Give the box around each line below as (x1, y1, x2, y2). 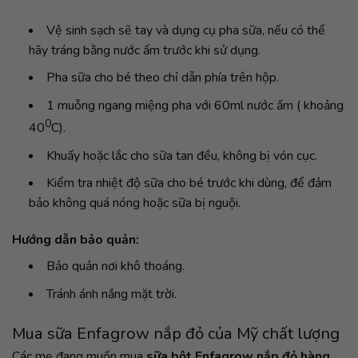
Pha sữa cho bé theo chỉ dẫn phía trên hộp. (46, 69, 279, 87)
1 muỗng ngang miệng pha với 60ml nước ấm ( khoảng (46, 96, 344, 114)
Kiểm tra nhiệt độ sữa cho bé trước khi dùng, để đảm (46, 174, 332, 193)
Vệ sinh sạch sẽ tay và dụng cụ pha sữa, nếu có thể (46, 21, 325, 39)
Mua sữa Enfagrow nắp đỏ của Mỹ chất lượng (12, 322, 340, 344)
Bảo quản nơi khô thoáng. (46, 257, 185, 276)
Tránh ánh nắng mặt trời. (46, 284, 177, 303)
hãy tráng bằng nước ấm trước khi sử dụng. (28, 41, 261, 59)
